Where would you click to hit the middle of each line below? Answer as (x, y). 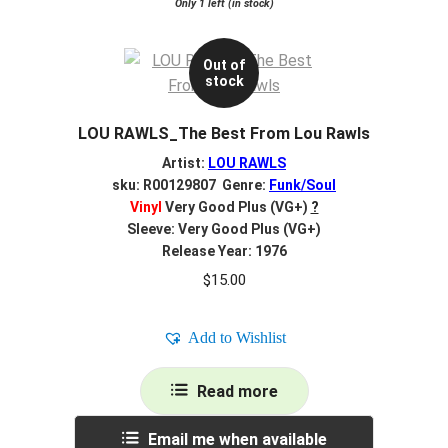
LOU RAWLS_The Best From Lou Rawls (224, 134)
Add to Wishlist (236, 337)
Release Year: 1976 (224, 250)
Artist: (185, 162)
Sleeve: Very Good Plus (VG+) (224, 228)
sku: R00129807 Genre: (190, 184)
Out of (224, 65)
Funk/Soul (302, 184)
